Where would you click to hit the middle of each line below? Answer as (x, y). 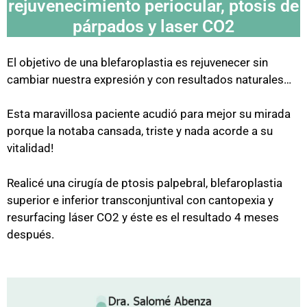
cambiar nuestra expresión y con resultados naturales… (149, 79)
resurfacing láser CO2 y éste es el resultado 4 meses (143, 217)
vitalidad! (30, 148)
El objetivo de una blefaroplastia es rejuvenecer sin (137, 62)
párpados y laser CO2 (153, 26)
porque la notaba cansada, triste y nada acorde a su (140, 131)
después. (30, 234)
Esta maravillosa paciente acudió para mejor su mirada (149, 114)
